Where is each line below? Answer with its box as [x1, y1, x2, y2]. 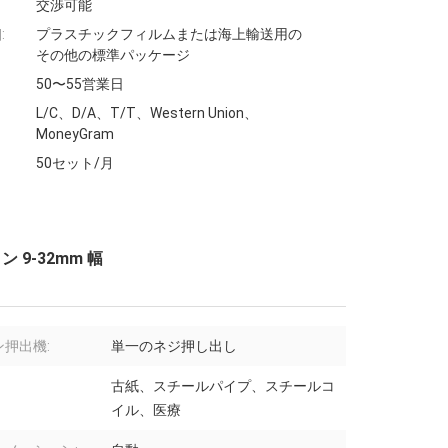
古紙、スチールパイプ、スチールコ [111, 378, 335, 395]
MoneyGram [36, 126, 114, 143]
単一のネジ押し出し [111, 338, 237, 355]
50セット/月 [36, 155, 114, 172]
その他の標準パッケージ [36, 47, 190, 64]
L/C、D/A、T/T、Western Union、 [36, 105, 258, 122]
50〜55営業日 [36, 76, 124, 93]
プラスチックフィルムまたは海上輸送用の [36, 26, 302, 43]
